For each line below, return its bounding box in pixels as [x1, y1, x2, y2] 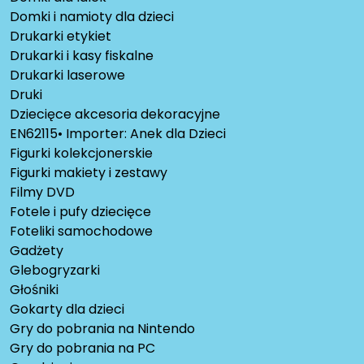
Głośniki [10, 280, 58, 300]
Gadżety [10, 241, 63, 261]
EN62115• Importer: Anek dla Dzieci [10, 124, 226, 144]
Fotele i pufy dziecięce [10, 202, 151, 222]
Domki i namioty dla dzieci [10, 7, 174, 27]
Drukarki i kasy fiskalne [10, 46, 154, 66]
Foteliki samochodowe [10, 222, 153, 241]
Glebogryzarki [10, 261, 100, 280]
